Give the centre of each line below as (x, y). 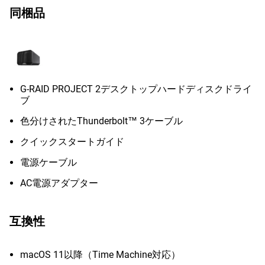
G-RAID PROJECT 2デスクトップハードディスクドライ (136, 89)
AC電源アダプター (59, 183)
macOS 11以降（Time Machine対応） (100, 255)
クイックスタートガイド (72, 142)
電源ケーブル (49, 162)
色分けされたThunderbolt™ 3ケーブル (101, 121)
